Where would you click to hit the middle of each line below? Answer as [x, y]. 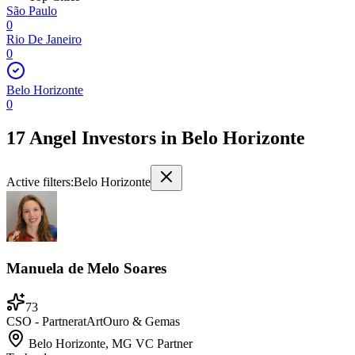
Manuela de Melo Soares [86, 268]
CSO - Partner [42, 321]
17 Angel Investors [81, 138]
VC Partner [164, 343]
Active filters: [40, 182]
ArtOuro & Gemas [133, 321]
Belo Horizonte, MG [82, 343]
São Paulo [32, 11]
